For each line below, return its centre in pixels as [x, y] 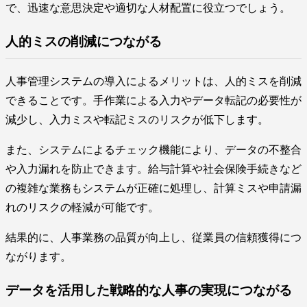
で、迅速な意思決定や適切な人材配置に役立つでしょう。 [148, 8]
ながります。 [38, 256]
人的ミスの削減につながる [84, 42]
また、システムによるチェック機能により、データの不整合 [153, 149]
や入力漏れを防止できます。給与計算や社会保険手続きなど [153, 169]
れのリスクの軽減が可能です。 [82, 207]
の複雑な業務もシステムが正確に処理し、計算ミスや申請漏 [153, 188]
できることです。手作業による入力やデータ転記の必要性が [153, 100]
